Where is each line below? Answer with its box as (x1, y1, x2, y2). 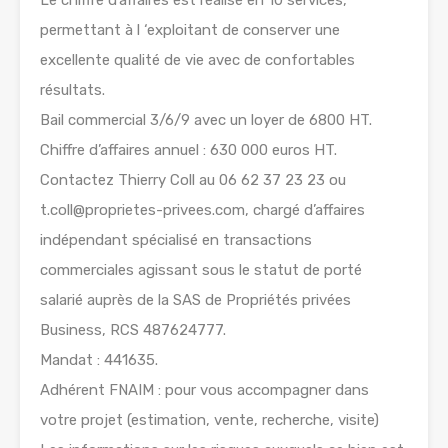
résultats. (40, 81, 105, 100)
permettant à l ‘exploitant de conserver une (40, 21, 340, 40)
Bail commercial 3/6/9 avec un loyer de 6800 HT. (40, 111, 372, 130)
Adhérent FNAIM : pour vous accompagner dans (40, 381, 369, 400)
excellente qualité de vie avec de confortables (40, 51, 355, 70)
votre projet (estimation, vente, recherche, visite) (40, 411, 379, 430)
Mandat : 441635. (40, 351, 158, 370)
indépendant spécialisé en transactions (40, 231, 312, 250)
